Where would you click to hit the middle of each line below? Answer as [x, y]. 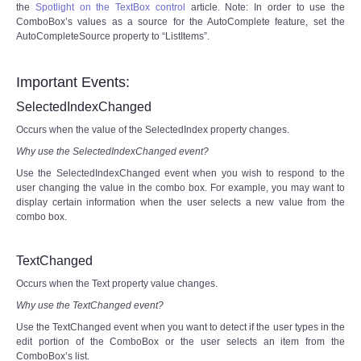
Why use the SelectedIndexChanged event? [112, 151]
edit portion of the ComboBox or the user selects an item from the [180, 341]
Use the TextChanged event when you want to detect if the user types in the [180, 327]
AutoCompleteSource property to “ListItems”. [113, 36]
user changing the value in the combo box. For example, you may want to [180, 187]
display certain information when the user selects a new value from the [180, 202]
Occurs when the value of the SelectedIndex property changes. [153, 129]
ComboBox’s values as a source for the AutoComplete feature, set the [180, 21]
